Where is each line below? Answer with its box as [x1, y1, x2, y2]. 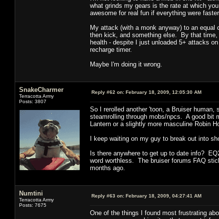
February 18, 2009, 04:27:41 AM [124, 193, 201, 198]
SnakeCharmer [19, 86, 64, 93]
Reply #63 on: [91, 193, 124, 198]
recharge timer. [90, 45, 132, 53]
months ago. [90, 164, 125, 172]
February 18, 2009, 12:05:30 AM [124, 89, 201, 95]
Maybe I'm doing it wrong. [90, 60, 162, 68]
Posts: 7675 [19, 202, 46, 208]
